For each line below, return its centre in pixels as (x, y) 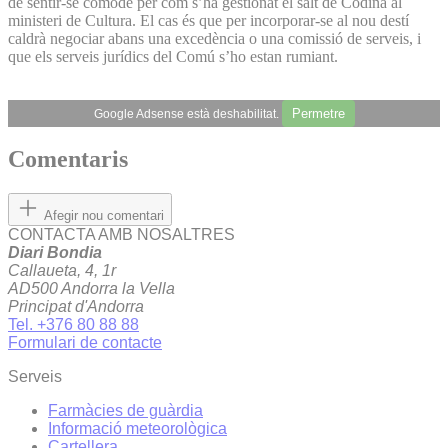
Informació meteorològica (137, 429)
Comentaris (68, 159)
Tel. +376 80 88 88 (73, 325)
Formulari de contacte (85, 343)
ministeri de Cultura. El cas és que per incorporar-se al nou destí (208, 20)
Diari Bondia (55, 253)
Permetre (318, 113)
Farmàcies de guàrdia (125, 411)
